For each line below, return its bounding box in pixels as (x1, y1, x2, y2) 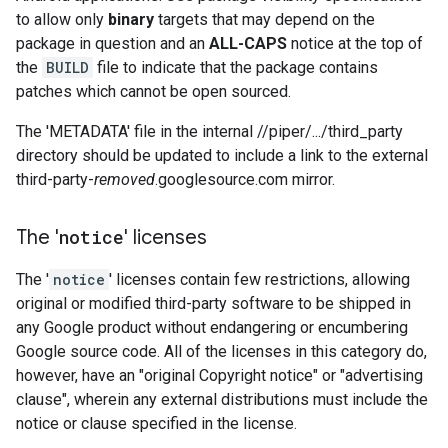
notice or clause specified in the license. (16, 414, 297, 433)
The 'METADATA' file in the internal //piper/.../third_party (16, 122, 403, 141)
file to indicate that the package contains (93, 58, 378, 77)
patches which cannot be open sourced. (16, 82, 291, 101)
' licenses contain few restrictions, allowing (109, 270, 410, 289)
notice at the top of (287, 34, 423, 53)
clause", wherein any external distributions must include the (16, 390, 428, 409)
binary (108, 10, 154, 29)
